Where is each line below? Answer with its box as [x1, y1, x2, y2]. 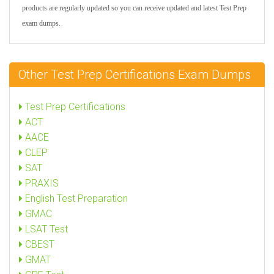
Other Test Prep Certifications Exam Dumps [18, 67, 251, 82]
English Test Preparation [23, 193, 128, 204]
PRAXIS [23, 177, 59, 189]
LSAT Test [23, 223, 68, 235]
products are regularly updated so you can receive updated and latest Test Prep [22, 4, 246, 12]
